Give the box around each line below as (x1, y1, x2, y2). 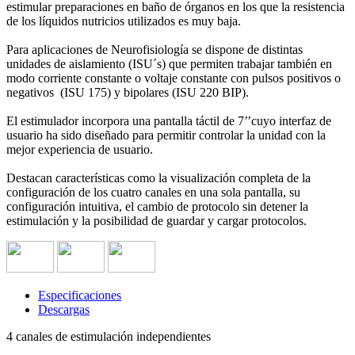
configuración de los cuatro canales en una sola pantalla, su (6, 185, 300, 200)
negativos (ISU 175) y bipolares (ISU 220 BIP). (6, 86, 249, 100)
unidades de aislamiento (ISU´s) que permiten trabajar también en (6, 57, 332, 71)
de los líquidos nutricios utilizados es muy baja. (6, 14, 241, 29)
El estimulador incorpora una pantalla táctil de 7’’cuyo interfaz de (6, 114, 331, 128)
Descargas (38, 303, 90, 317)
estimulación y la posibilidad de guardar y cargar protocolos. (6, 214, 307, 228)
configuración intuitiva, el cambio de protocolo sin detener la (6, 200, 308, 214)
